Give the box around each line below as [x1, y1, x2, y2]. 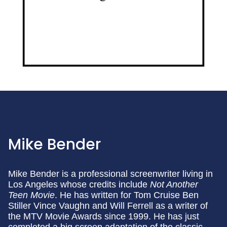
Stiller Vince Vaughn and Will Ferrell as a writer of [8, 201, 208, 211]
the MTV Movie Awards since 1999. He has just [8, 211, 199, 221]
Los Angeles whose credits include [8, 179, 150, 190]
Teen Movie [8, 190, 55, 200]
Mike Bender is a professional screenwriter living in [8, 169, 213, 179]
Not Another [150, 179, 198, 190]
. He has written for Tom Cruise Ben [55, 190, 199, 200]
